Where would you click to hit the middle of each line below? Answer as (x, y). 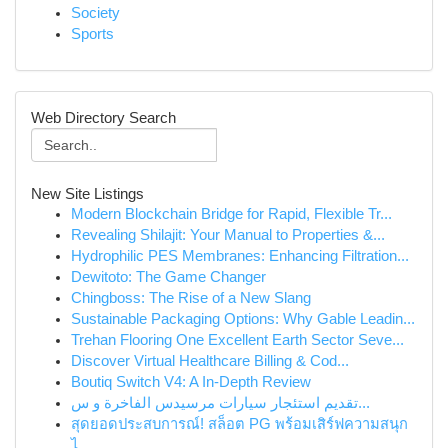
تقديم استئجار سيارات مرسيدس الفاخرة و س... (364, 403)
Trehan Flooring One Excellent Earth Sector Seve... (237, 340)
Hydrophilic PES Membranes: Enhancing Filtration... (240, 256)
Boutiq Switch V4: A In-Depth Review (191, 382)
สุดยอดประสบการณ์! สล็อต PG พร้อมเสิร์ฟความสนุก (239, 424)
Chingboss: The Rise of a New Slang (191, 298)
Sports (92, 34)
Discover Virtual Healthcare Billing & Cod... (210, 361)
